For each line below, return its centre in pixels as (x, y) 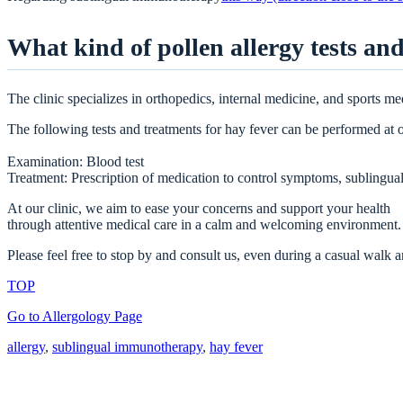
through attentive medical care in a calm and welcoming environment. (204, 224)
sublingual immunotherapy (127, 346)
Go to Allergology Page (75, 316)
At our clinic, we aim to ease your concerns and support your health (199, 208)
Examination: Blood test (76, 161)
